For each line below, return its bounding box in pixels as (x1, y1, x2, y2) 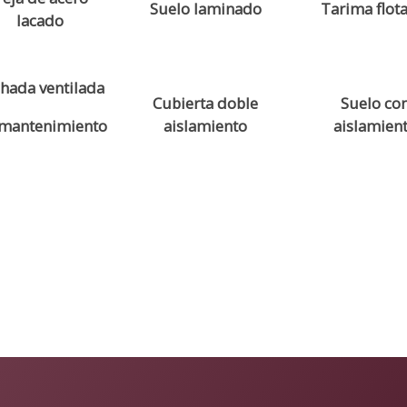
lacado (16, 10, 65, 32)
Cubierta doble (153, 93, 259, 114)
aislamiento (164, 115, 248, 137)
